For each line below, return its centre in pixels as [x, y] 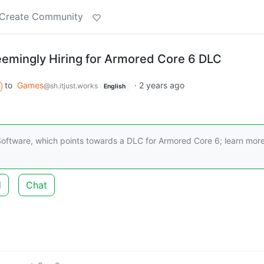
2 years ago [162, 85]
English [115, 86]
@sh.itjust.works [70, 86]
